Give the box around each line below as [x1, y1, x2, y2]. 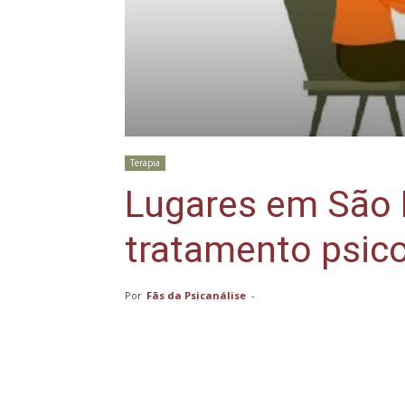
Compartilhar [170, 386, 241, 400]
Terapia [130, 155, 160, 169]
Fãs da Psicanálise [146, 287, 246, 302]
